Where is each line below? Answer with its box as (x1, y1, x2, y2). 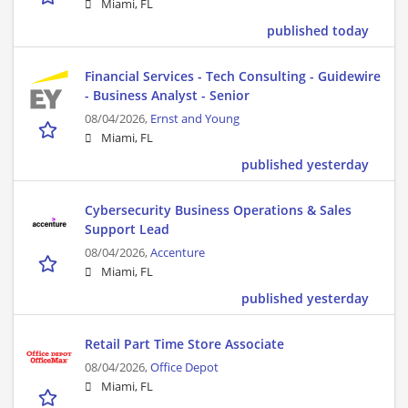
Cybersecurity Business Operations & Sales (85, 201, 352, 219)
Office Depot (150, 360, 219, 376)
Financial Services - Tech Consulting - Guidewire (85, 67, 381, 86)
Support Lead (85, 220, 169, 239)
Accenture (150, 245, 205, 261)
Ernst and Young (150, 111, 240, 127)
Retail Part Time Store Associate (85, 335, 284, 353)
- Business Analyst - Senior (85, 87, 250, 105)
